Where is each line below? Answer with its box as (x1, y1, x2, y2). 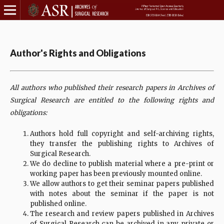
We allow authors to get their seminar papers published (30, 179, 214, 188)
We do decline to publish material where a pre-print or (30, 159, 214, 168)
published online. (30, 199, 86, 208)
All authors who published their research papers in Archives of (10, 83, 214, 92)
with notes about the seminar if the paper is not (30, 189, 214, 198)
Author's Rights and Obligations (10, 47, 146, 58)
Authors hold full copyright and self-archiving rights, (30, 129, 214, 138)
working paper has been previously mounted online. (30, 169, 202, 178)
